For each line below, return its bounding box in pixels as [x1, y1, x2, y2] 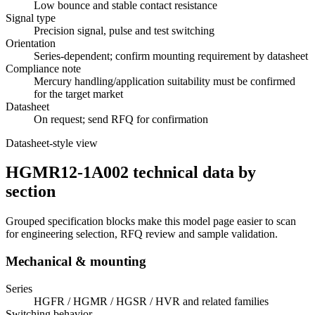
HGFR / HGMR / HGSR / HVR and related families [34, 295, 269, 307]
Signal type [6, 11, 56, 24]
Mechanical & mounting [6, 254, 146, 269]
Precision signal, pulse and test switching [34, 24, 214, 37]
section [6, 182, 56, 201]
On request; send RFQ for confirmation [34, 112, 208, 125]
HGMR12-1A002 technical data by [6, 163, 256, 182]
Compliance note [6, 62, 81, 75]
